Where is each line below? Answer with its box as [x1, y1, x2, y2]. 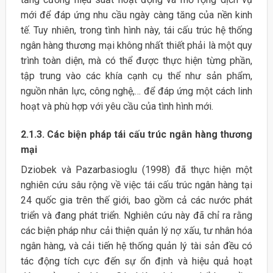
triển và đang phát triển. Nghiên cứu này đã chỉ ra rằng [20, 209, 253, 221]
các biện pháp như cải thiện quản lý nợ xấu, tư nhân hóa [20, 224, 253, 236]
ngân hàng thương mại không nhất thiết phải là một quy [20, 39, 253, 51]
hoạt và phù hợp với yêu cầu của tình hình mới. [20, 100, 213, 112]
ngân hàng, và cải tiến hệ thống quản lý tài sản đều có [20, 239, 253, 252]
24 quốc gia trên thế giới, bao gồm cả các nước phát [20, 194, 253, 206]
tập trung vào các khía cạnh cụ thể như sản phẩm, [20, 69, 253, 82]
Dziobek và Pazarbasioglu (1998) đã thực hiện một [20, 163, 253, 175]
